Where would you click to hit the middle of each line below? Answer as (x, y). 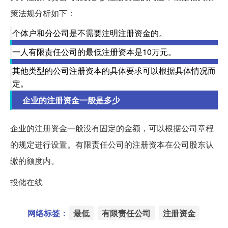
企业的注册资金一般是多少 (71, 100)
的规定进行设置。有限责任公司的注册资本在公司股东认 (112, 144)
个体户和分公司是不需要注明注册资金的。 (90, 33)
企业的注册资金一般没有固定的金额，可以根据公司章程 (112, 128)
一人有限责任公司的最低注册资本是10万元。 (94, 51)
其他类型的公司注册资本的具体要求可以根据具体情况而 (114, 70)
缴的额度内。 (35, 160)
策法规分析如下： (43, 13)
